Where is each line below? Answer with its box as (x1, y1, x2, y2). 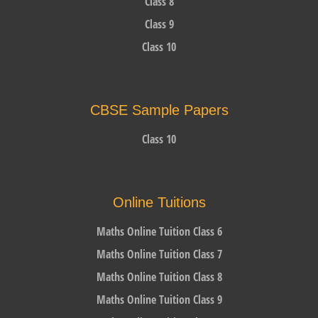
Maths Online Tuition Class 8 (96, 268, 222, 285)
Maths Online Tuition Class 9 (96, 291, 222, 307)
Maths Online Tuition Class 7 (96, 246, 222, 262)
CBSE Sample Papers (89, 102, 229, 118)
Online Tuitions (112, 194, 206, 210)
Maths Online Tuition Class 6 (96, 223, 222, 239)
